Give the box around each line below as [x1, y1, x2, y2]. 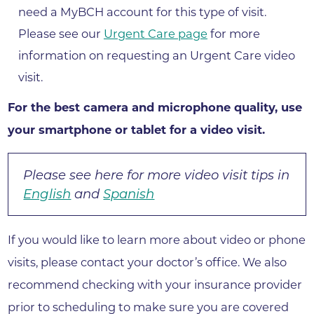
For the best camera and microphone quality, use [8, 100, 303, 115]
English [23, 185, 71, 202]
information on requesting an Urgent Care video [18, 48, 295, 62]
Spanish [103, 185, 155, 202]
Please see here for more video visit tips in [23, 166, 290, 183]
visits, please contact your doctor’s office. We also [8, 255, 287, 269]
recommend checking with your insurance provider [8, 278, 303, 292]
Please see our [18, 26, 104, 41]
